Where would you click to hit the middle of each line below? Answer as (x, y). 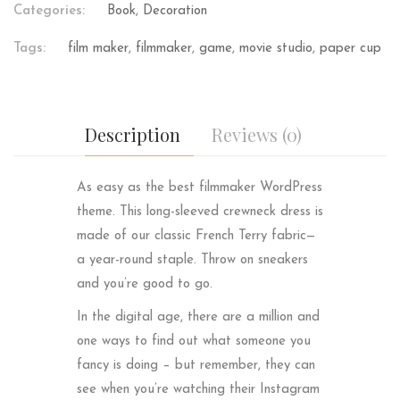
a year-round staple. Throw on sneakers (192, 261)
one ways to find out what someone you (193, 342)
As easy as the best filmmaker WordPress (199, 188)
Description (133, 135)
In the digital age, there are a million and (198, 318)
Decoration (175, 12)
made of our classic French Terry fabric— (196, 237)
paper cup (350, 49)
